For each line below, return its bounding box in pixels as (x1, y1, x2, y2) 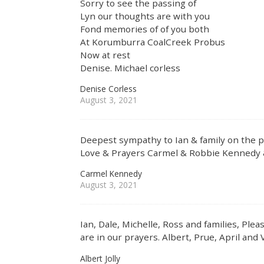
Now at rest (80, 48, 131, 61)
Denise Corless (80, 83, 137, 95)
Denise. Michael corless (80, 61, 181, 74)
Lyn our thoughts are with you (80, 9, 210, 22)
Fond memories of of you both (80, 22, 210, 35)
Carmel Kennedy (80, 167, 143, 179)
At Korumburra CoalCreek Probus (80, 35, 226, 48)
